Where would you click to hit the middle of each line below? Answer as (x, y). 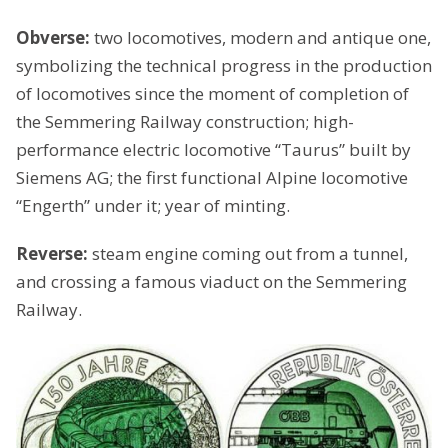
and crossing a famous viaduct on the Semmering (211, 282)
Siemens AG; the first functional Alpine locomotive (212, 178)
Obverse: (55, 38)
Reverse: (54, 254)
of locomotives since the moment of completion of (212, 94)
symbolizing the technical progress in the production (224, 66)
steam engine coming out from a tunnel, (250, 254)
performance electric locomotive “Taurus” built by (213, 150)
